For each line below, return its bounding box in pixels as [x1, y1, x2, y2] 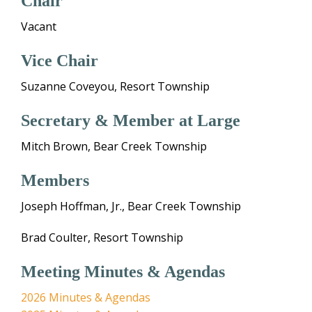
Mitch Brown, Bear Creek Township [21, 139, 207, 155]
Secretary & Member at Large [21, 111, 240, 130]
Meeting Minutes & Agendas [21, 263, 225, 281]
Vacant [21, 19, 56, 35]
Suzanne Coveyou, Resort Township [21, 79, 210, 95]
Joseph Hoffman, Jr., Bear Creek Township [21, 198, 241, 214]
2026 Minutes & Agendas [21, 290, 150, 306]
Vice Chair [21, 52, 98, 70]
